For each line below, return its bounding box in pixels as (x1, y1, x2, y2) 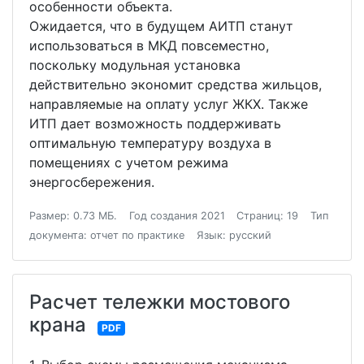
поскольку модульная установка (29, 57, 240, 73)
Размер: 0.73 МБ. (29, 210, 117, 222)
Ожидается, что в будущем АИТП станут (29, 18, 293, 34)
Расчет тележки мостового (29, 290, 290, 314)
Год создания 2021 (128, 210, 225, 222)
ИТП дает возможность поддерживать (29, 115, 281, 132)
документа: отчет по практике (29, 229, 184, 241)
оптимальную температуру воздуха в (29, 135, 271, 151)
